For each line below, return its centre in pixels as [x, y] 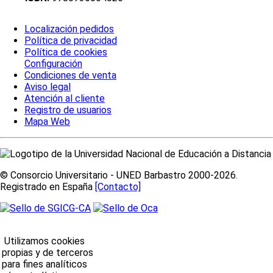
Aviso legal [48, 87]
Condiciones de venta [70, 76]
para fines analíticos [44, 264]
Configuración [53, 64]
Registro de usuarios [68, 110]
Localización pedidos [69, 29]
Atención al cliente [65, 99]
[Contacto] [118, 187]
